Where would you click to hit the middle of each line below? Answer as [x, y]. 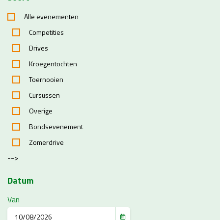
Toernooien [46, 79]
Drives [39, 48]
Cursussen [44, 95]
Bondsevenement [56, 126]
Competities [46, 32]
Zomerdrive [46, 142]
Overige [41, 111]
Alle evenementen [51, 16]
